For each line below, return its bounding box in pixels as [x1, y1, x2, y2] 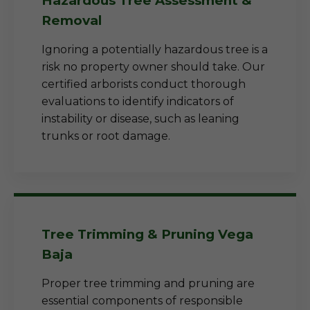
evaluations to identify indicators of [42, 95, 234, 108]
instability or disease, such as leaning [42, 112, 239, 125]
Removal [42, 12, 102, 28]
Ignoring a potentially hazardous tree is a [42, 43, 268, 56]
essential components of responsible [42, 294, 243, 307]
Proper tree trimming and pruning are [42, 277, 255, 290]
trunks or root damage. [42, 129, 170, 143]
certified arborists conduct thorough [42, 77, 246, 91]
